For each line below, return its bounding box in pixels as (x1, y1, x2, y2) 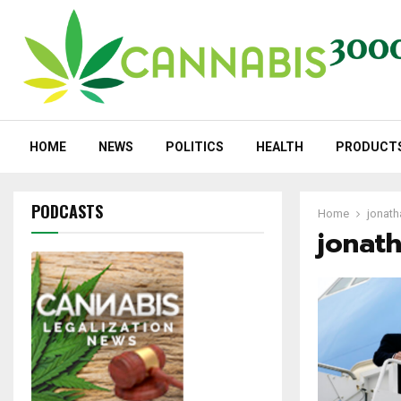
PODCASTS (31, 200, 103, 224)
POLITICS (166, 140, 224, 155)
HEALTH (256, 140, 303, 155)
